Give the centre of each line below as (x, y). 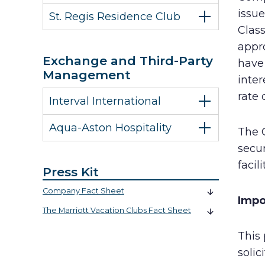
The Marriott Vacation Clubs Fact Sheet (117, 210)
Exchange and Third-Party (128, 61)
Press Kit (71, 172)
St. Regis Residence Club (115, 17)
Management (87, 75)
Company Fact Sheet (83, 191)
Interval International (105, 101)
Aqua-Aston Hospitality (110, 128)
